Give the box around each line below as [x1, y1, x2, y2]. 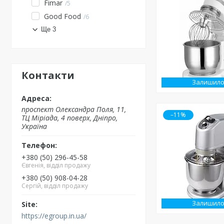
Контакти [21, 68, 74, 82]
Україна [21, 121, 47, 131]
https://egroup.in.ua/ [21, 211, 86, 221]
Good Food [44, 11, 81, 21]
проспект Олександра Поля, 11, [21, 104, 126, 114]
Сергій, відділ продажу [21, 181, 88, 190]
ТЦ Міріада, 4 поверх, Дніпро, [21, 113, 117, 122]
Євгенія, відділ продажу [21, 160, 90, 169]
